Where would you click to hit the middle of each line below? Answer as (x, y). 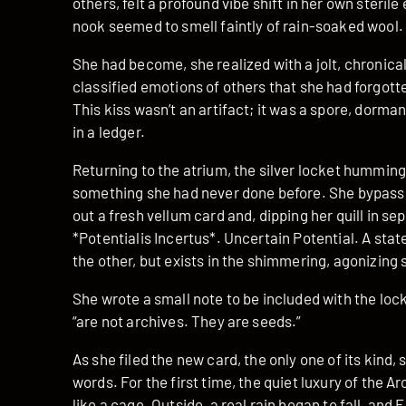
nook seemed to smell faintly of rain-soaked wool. (238, 26)
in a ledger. (109, 132)
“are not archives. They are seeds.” (187, 321)
